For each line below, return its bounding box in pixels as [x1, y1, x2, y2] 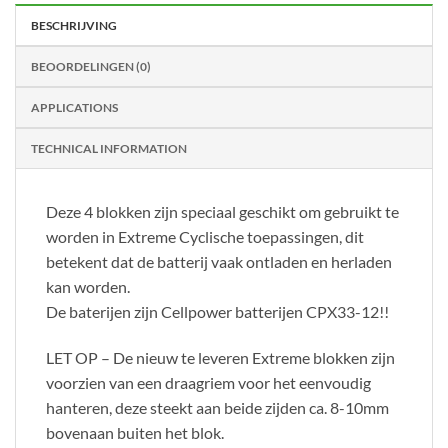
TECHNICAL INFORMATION [31, 141, 187, 157]
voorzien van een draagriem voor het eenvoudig [46, 373, 371, 393]
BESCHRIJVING [31, 18, 117, 34]
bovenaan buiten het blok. [46, 423, 224, 443]
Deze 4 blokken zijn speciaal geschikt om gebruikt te [46, 202, 399, 222]
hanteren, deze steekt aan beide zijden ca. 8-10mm [46, 398, 389, 418]
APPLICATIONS [31, 100, 118, 116]
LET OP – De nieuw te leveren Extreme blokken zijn [46, 348, 395, 368]
